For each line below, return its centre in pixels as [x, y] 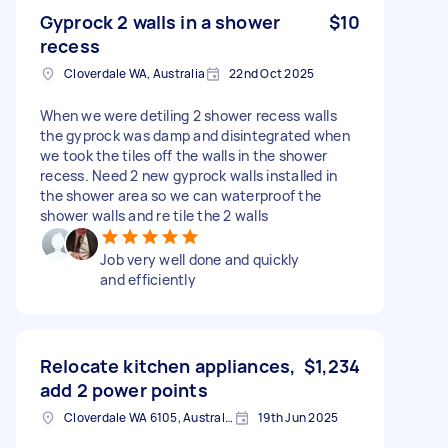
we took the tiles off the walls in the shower [184, 155]
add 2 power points [124, 389]
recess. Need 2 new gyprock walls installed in [189, 175]
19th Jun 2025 [298, 417]
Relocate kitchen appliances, [168, 365]
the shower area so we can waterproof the [180, 195]
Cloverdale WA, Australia [134, 73]
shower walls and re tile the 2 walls [154, 215]
